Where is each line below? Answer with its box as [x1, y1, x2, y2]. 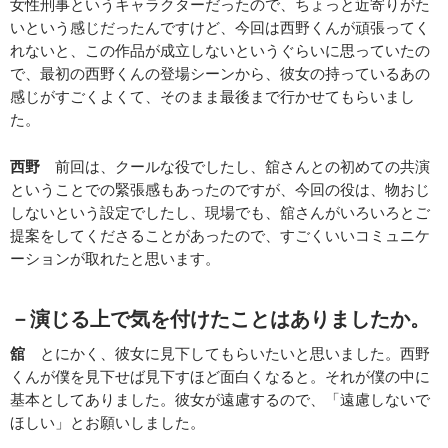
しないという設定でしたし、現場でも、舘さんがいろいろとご [10, 203, 430, 222]
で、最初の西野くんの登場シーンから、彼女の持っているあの [10, 64, 430, 83]
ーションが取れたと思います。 [10, 249, 220, 268]
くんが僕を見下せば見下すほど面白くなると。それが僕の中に [10, 367, 430, 386]
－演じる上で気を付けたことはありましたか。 [10, 306, 430, 331]
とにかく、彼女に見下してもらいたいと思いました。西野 [25, 344, 430, 363]
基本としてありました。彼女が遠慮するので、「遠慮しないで [10, 390, 430, 409]
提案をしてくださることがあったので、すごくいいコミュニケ [10, 226, 430, 245]
